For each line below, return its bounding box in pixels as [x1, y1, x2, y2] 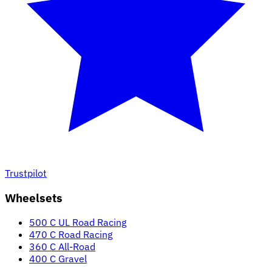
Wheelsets [5, 190, 63, 205]
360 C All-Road [29, 240, 95, 253]
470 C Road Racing [29, 228, 112, 241]
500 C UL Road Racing [29, 216, 126, 229]
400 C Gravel [29, 253, 87, 265]
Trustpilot [5, 166, 47, 179]
